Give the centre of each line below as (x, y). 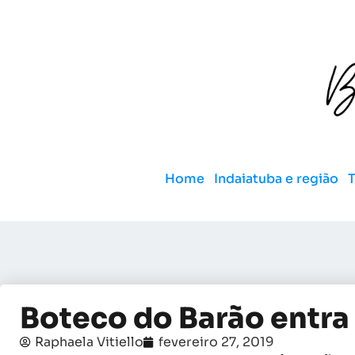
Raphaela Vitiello (89, 342)
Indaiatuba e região (276, 178)
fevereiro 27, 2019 (216, 342)
